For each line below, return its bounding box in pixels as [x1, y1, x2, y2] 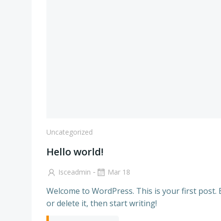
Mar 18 [108, 167, 130, 177]
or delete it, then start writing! [46, 197, 157, 209]
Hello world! [46, 145, 104, 158]
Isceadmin [58, 167, 91, 177]
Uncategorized [46, 127, 93, 137]
